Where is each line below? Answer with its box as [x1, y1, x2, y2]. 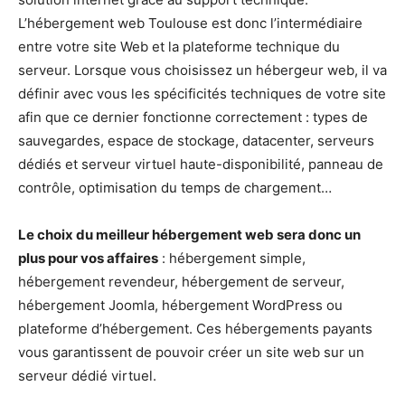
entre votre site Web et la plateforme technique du [18, 37, 340, 55]
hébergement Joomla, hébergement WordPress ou [18, 296, 343, 314]
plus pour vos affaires [18, 249, 158, 267]
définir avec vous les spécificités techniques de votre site [18, 84, 386, 102]
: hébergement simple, [158, 249, 306, 267]
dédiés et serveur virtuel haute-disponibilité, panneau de [18, 155, 383, 173]
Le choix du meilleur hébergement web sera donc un [18, 225, 361, 243]
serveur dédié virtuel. [18, 366, 156, 384]
